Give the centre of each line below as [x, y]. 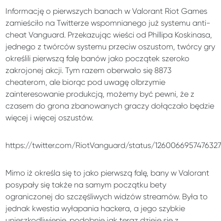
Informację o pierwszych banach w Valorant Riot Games [107, 11]
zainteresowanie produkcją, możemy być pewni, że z [100, 94]
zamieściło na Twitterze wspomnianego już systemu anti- [108, 23]
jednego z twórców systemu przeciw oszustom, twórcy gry [110, 47]
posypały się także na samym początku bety [86, 185]
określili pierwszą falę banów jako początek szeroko [98, 58]
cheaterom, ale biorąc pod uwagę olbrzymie [86, 82]
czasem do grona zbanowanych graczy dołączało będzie [110, 106]
